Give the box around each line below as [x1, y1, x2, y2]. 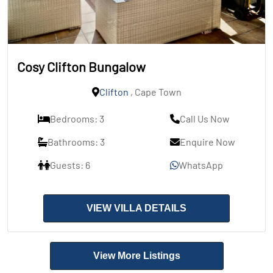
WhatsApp [179, 159, 223, 171]
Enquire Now [180, 136, 235, 148]
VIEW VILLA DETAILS [87, 203, 186, 214]
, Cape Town [128, 86, 182, 98]
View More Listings [93, 250, 180, 261]
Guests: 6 [50, 159, 90, 171]
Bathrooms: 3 [48, 136, 105, 148]
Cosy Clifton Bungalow [17, 58, 146, 75]
